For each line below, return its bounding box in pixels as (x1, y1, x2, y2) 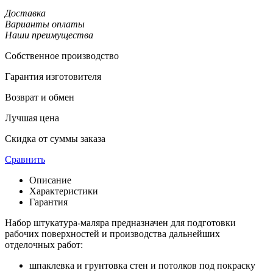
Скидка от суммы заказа (5, 133, 105, 144)
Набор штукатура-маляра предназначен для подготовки (5, 217, 236, 228)
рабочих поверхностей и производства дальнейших (5, 228, 220, 239)
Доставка (5, 7, 46, 18)
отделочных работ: (5, 239, 83, 250)
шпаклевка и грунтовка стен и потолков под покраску (29, 260, 255, 271)
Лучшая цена (5, 112, 59, 123)
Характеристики (29, 185, 98, 196)
